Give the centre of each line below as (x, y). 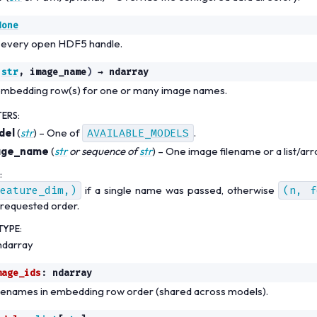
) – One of (58, 132)
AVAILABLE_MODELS (138, 133)
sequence (103, 151)
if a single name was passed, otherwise (180, 190)
